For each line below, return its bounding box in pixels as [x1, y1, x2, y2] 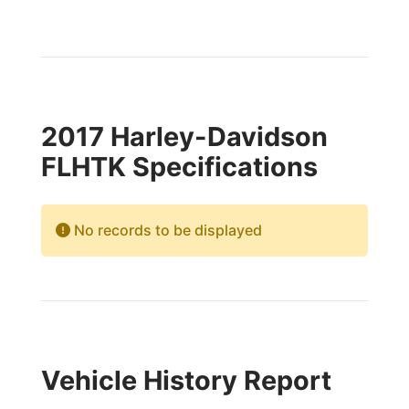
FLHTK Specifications [40, 151, 318, 183]
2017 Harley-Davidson [40, 121, 328, 152]
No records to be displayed [69, 221, 262, 239]
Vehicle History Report [40, 364, 331, 396]
